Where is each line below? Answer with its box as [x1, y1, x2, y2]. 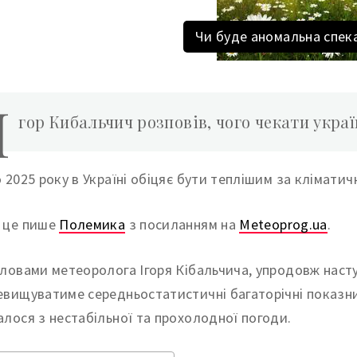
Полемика [59, 215, 126, 233]
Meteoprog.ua [239, 215, 328, 233]
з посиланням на [125, 215, 240, 233]
